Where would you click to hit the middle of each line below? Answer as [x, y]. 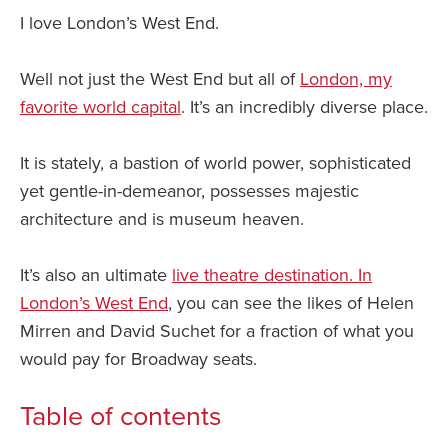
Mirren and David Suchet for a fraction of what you [217, 331]
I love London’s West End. [119, 23]
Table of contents [121, 417]
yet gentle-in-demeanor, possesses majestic [189, 191]
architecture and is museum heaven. [162, 219]
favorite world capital [100, 107]
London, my [346, 79]
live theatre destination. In [272, 275]
